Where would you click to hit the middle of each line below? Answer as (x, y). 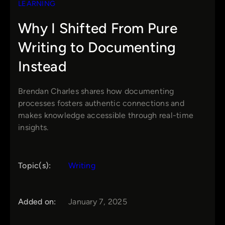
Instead (42, 67)
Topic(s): (35, 166)
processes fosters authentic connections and (101, 103)
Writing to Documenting (97, 47)
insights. (33, 128)
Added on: (37, 202)
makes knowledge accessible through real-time (106, 116)
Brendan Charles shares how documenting (96, 91)
